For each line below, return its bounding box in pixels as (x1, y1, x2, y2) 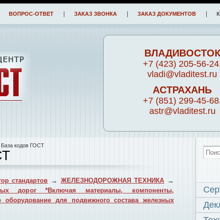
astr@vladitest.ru (149, 106, 216, 116)
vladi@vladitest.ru (147, 69, 217, 79)
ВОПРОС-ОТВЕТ (9, 11, 54, 17)
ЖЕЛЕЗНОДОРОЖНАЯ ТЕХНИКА (60, 177, 165, 184)
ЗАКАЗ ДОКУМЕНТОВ (137, 11, 196, 17)
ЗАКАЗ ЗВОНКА (74, 11, 117, 17)
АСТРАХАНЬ (153, 84, 212, 95)
